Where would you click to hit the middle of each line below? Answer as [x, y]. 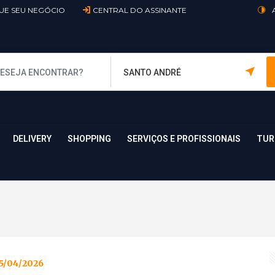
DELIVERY [32, 139]
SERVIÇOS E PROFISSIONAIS [184, 139]
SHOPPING [89, 139]
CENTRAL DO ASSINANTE [139, 10]
